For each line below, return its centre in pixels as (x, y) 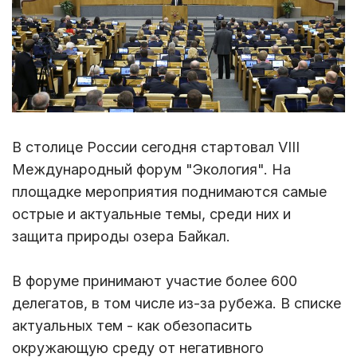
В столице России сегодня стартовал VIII (156, 147)
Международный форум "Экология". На (151, 169)
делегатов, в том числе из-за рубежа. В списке (177, 303)
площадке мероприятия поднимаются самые (169, 191)
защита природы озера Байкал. (121, 236)
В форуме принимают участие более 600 (155, 280)
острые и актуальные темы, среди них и (151, 214)
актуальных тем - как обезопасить (132, 325)
